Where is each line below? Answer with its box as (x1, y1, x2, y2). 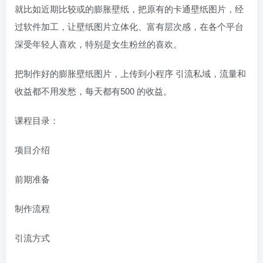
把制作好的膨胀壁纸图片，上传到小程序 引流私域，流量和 (15, 66, 246, 79)
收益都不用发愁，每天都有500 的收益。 (15, 84, 172, 97)
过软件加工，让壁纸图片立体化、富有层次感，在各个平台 (15, 19, 244, 32)
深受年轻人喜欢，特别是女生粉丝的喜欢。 (15, 37, 182, 50)
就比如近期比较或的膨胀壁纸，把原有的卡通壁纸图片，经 (15, 2, 244, 15)
